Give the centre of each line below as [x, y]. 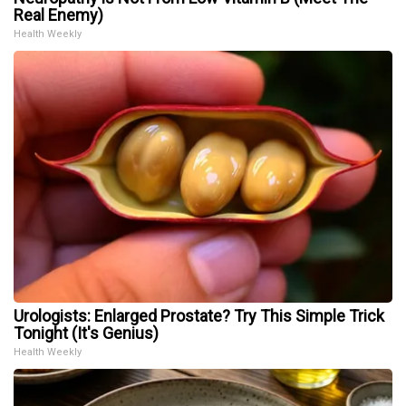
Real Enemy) [58, 15]
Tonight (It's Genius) [86, 333]
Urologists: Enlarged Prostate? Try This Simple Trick [199, 316]
